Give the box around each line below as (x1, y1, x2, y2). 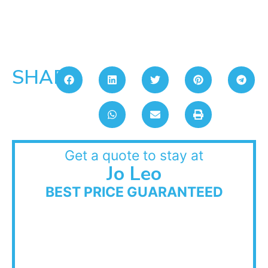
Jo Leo (106, 161, 162, 187)
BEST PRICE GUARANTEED (45, 184, 223, 201)
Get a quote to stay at (65, 147, 203, 165)
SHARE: (12, 65, 82, 91)
